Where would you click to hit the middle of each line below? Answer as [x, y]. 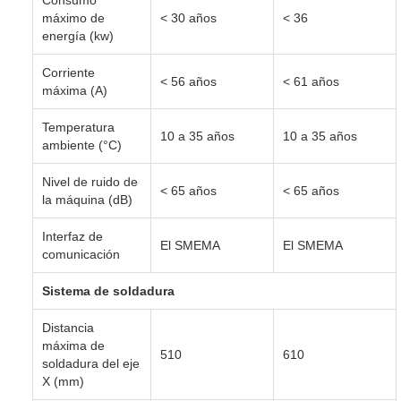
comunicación [81, 254]
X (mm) [63, 381]
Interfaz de [73, 236]
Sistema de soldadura [108, 290]
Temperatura [78, 127]
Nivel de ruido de [90, 181]
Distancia [68, 327]
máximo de [73, 17]
